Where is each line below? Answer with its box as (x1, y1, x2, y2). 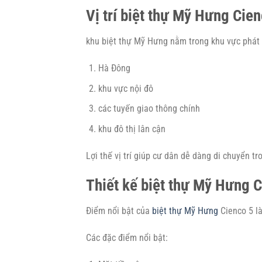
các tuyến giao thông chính (98, 103, 200, 115)
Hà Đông (98, 63, 130, 74)
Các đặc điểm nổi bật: (86, 232, 168, 243)
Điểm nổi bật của (86, 205, 152, 217)
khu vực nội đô (98, 82, 153, 94)
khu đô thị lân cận (98, 123, 166, 135)
